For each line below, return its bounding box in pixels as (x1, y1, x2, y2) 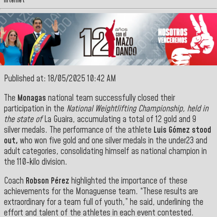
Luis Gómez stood (154, 124, 211, 136)
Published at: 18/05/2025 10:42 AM (4, 73, 116, 85)
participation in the (4, 103, 66, 115)
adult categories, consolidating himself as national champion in (4, 145, 207, 157)
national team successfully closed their (46, 92, 175, 104)
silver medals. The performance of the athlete (4, 124, 154, 136)
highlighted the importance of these (69, 175, 187, 187)
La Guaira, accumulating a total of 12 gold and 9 (42, 113, 196, 125)
